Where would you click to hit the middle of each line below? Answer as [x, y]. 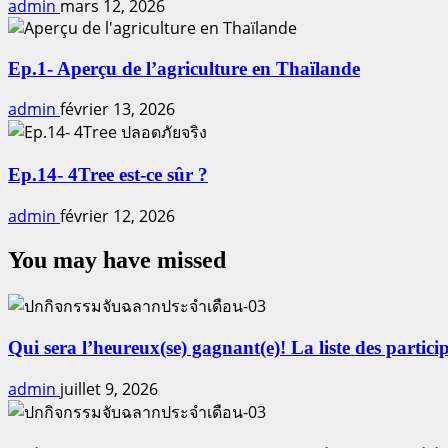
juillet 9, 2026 [109, 389]
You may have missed [117, 259]
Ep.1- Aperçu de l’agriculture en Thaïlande [184, 68]
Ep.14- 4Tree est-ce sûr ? [108, 175]
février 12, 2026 [117, 215]
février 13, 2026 [117, 109]
